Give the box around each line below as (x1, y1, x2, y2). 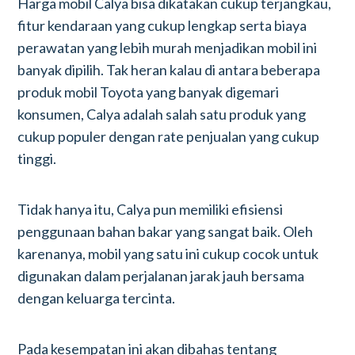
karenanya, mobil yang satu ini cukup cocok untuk (17, 245, 319, 262)
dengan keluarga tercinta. (17, 289, 176, 307)
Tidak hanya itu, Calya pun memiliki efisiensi (17, 200, 284, 218)
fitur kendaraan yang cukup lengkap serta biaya (17, 17, 307, 34)
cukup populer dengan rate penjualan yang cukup (17, 128, 320, 145)
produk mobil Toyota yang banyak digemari (17, 83, 280, 101)
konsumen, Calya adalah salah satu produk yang (17, 105, 307, 123)
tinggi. (17, 150, 57, 167)
